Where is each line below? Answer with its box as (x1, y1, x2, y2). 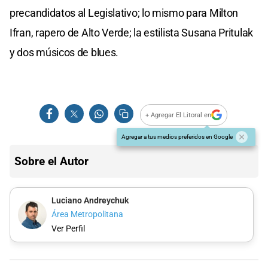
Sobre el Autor (14, 154, 89, 169)
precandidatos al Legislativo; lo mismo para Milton (10, 7, 239, 20)
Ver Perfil (51, 223, 85, 234)
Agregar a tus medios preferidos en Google (121, 133, 233, 141)
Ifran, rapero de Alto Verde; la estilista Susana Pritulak (10, 26, 253, 39)
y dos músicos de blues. (10, 46, 119, 59)
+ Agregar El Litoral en (145, 111, 212, 119)
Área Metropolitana (51, 209, 123, 220)
